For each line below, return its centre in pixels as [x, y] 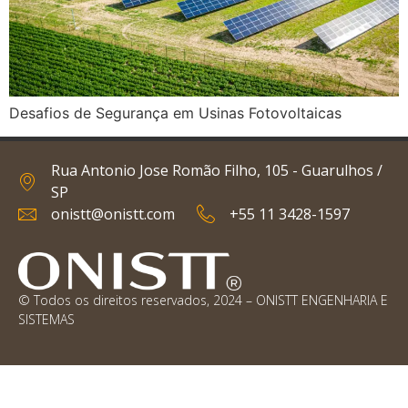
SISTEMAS [46, 319]
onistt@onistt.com [113, 214]
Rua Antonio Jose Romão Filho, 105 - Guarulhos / [217, 171]
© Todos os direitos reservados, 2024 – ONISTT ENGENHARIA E [203, 300]
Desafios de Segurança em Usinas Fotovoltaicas [175, 112]
